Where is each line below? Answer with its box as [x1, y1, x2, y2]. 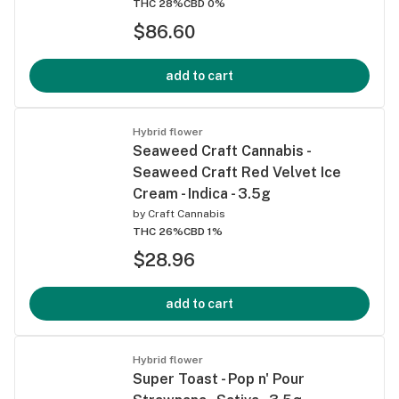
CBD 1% [183, 224, 223, 238]
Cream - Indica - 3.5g [133, 184, 271, 202]
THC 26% [133, 224, 183, 238]
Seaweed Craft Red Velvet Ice [133, 163, 341, 181]
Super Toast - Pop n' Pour [133, 370, 305, 387]
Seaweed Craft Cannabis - [133, 142, 310, 159]
